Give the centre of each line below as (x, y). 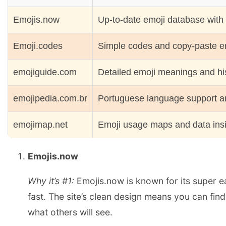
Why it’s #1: (51, 181)
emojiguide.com (45, 72)
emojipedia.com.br (50, 99)
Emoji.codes (38, 46)
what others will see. (70, 212)
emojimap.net (40, 125)
